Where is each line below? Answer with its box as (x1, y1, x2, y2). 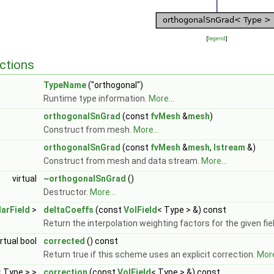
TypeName (43, 80, 86, 90)
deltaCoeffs (43, 205, 94, 215)
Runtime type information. (43, 94, 149, 103)
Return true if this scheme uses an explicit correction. (43, 250, 257, 259)
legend (207, 35, 226, 42)
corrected (43, 236, 85, 246)
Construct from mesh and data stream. (43, 156, 201, 166)
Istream (213, 143, 245, 152)
